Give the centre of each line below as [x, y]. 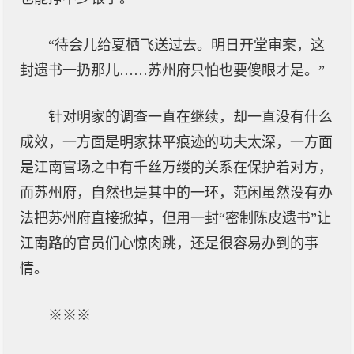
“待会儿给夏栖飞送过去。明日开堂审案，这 [186, 45]
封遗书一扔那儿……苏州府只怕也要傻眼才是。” [172, 70]
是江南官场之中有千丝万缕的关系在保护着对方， [176, 168]
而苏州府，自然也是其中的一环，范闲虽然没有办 [176, 193]
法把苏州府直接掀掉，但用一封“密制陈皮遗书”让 [175, 218]
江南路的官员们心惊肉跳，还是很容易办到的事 [169, 243]
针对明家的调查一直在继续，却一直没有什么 [190, 117]
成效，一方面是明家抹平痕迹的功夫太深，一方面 [176, 142]
